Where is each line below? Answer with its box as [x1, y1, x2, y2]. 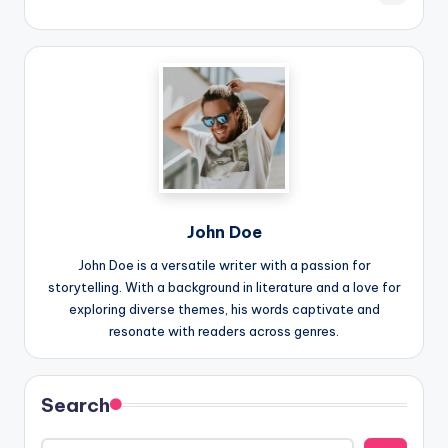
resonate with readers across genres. [109, 323, 339, 340]
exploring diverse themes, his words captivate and [68, 301, 380, 318]
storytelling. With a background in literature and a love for [47, 279, 401, 296]
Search [41, 393, 110, 418]
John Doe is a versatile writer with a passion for [77, 257, 371, 274]
